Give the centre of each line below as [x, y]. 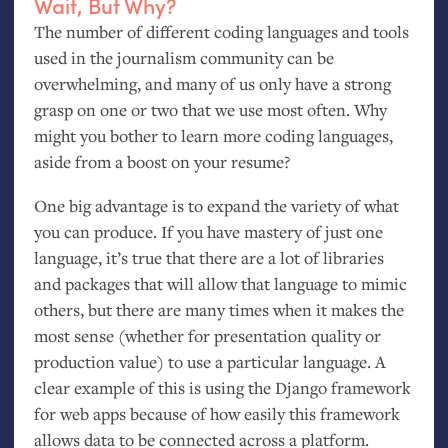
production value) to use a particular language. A [209, 361]
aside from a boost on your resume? [161, 161]
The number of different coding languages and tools [221, 31]
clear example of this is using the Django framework [222, 387]
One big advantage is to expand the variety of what [216, 205]
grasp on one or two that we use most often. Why [210, 109]
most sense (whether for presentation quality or [207, 335]
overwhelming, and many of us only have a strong [212, 83]
